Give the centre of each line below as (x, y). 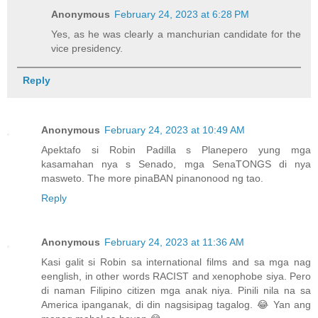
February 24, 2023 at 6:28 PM (182, 15)
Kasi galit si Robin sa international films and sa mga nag (176, 262)
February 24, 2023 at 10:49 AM (175, 130)
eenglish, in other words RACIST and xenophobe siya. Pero (176, 276)
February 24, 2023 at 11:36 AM (174, 242)
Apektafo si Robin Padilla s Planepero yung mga (176, 150)
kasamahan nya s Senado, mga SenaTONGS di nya (176, 164)
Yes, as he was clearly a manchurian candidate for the (176, 34)
